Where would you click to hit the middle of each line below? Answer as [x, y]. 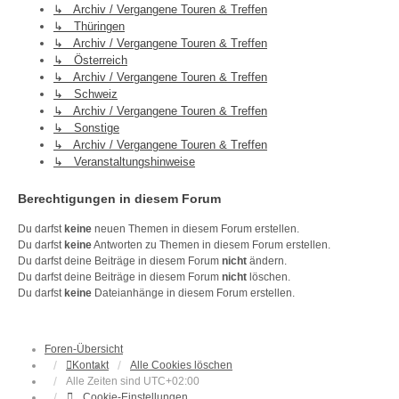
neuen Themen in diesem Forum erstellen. [195, 229]
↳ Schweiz [85, 94]
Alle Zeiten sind [105, 382]
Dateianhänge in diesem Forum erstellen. [193, 293]
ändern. [267, 261]
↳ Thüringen [89, 27]
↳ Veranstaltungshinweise [124, 162]
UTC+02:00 [171, 382]
